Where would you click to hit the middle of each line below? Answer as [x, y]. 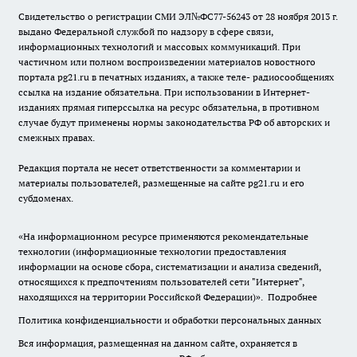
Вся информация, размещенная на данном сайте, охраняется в [158, 343]
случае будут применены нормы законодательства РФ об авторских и [174, 122]
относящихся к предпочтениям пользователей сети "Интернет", [161, 282]
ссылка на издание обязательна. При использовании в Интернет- [164, 92]
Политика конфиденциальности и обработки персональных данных [170, 320]
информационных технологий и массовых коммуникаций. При [159, 47]
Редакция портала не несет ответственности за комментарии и [159, 168]
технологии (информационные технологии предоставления [152, 251]
